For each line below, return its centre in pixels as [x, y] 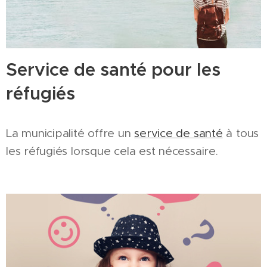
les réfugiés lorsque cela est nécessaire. [112, 151]
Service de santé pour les [113, 70]
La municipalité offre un [70, 133]
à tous [241, 133]
